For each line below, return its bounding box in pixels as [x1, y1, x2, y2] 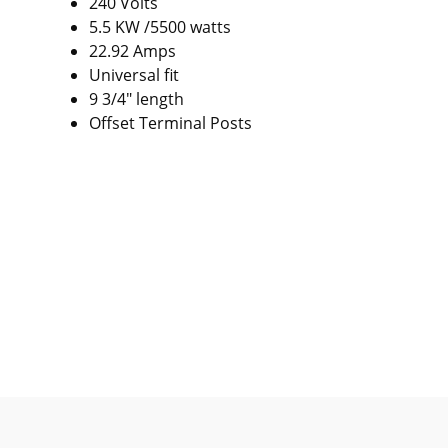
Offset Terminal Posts [89, 111, 253, 134]
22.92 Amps [89, 39, 177, 62]
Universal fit [89, 63, 180, 86]
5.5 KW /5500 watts [89, 15, 232, 38]
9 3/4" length [89, 87, 185, 110]
